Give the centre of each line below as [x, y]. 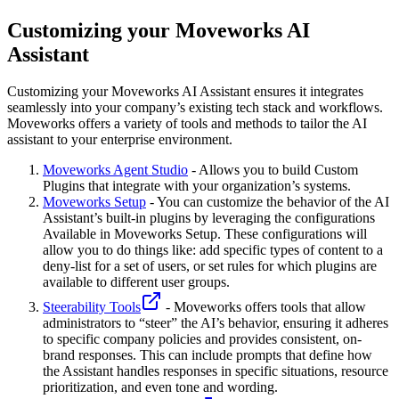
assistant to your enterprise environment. [120, 140]
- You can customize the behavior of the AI [268, 202]
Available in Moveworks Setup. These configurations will [205, 234]
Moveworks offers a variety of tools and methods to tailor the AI [187, 124]
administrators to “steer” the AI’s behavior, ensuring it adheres [216, 323]
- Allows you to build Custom [273, 170]
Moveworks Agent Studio [115, 170]
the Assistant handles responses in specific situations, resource [216, 371]
